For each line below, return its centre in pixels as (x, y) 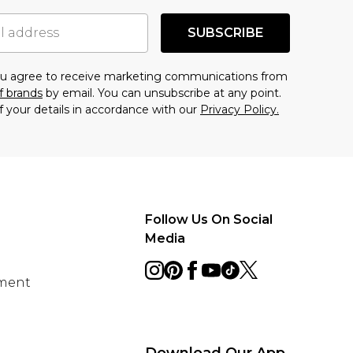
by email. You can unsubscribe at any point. (162, 93)
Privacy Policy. (240, 109)
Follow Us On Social (209, 219)
